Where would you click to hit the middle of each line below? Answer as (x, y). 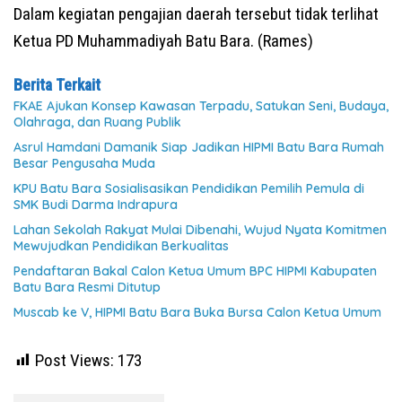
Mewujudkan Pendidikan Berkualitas (121, 245)
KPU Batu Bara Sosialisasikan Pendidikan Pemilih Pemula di (189, 188)
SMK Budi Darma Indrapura (96, 204)
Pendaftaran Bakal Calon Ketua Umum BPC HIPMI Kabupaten (195, 271)
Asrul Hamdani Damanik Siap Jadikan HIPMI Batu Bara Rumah (199, 147)
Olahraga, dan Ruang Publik (97, 122)
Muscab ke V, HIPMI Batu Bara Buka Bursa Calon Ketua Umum (197, 312)
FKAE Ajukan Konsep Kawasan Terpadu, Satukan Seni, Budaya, (201, 105)
